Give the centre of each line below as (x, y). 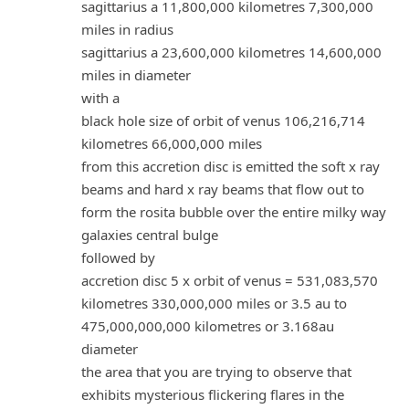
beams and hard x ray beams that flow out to (223, 189)
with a (100, 97)
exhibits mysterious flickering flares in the (213, 394)
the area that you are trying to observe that (216, 371)
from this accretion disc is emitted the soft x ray (231, 166)
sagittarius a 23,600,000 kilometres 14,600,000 (231, 52)
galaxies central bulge (150, 234)
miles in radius (127, 29)
